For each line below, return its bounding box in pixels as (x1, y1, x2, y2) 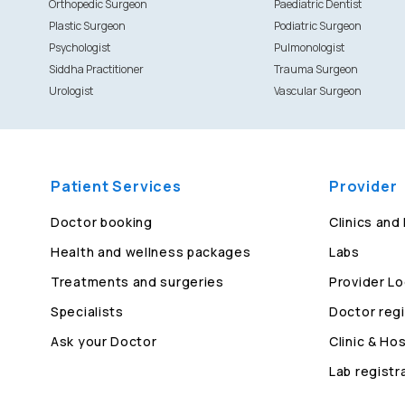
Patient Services (51, 176, 182, 196)
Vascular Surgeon (273, 83, 362, 99)
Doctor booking (51, 213, 153, 231)
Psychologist (48, 40, 110, 55)
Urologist (48, 83, 93, 99)
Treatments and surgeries (51, 273, 224, 290)
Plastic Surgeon (48, 18, 126, 33)
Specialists (51, 303, 124, 320)
